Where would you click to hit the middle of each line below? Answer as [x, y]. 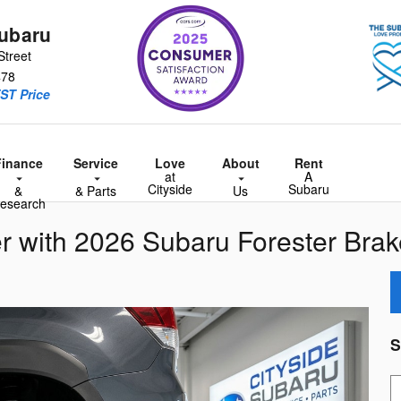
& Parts [96, 191]
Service [96, 163]
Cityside [170, 189]
